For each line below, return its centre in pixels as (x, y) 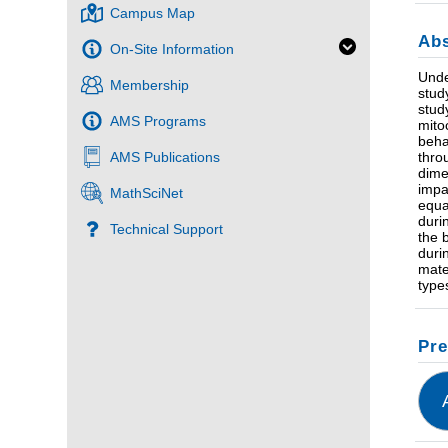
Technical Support (167, 229)
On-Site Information (172, 49)
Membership (150, 85)
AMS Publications (165, 157)
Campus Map (153, 13)
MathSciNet (147, 193)
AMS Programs (158, 121)
